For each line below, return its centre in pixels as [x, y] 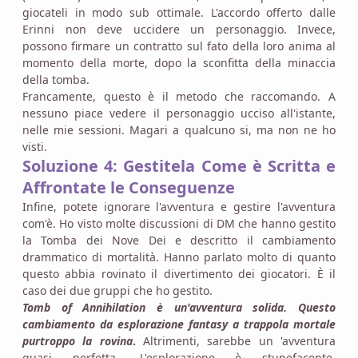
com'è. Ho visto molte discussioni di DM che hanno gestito [179, 223]
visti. [35, 146]
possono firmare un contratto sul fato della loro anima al [179, 46]
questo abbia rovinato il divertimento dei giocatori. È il [179, 273]
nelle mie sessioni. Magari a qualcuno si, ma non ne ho [179, 129]
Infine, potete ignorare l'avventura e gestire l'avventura [179, 206]
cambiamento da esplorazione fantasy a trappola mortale [179, 324]
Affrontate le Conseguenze [129, 187]
